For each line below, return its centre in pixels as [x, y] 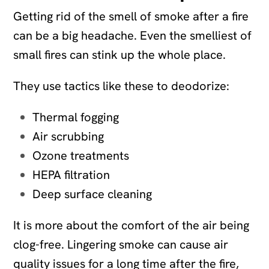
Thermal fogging [76, 117]
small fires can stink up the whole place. [120, 54]
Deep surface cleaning [92, 194]
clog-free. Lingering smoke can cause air [121, 244]
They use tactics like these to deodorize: [122, 86]
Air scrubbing [68, 136]
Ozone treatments [81, 155]
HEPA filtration [71, 174]
